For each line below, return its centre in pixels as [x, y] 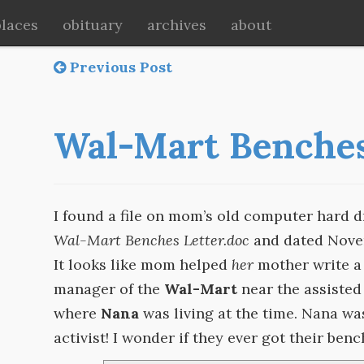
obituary [93, 25]
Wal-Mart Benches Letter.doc [152, 240]
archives [177, 25]
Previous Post [119, 67]
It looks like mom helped [143, 264]
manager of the [109, 289]
